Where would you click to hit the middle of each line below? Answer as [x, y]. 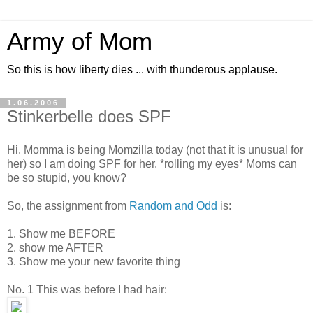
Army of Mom [80, 41]
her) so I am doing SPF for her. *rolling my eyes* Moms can [152, 163]
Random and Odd [173, 205]
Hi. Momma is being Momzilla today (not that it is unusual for [155, 150]
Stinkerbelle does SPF [89, 116]
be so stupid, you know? [67, 177]
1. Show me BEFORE [61, 233]
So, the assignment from [68, 205]
